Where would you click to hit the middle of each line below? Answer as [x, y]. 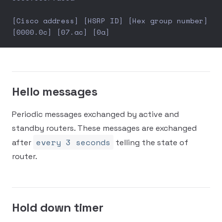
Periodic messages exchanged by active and [95, 114]
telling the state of [151, 142]
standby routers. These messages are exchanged [104, 128]
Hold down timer [58, 207]
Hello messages [55, 91]
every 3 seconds [73, 142]
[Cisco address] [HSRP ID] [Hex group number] [110, 21]
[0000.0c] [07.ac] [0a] [61, 32]
